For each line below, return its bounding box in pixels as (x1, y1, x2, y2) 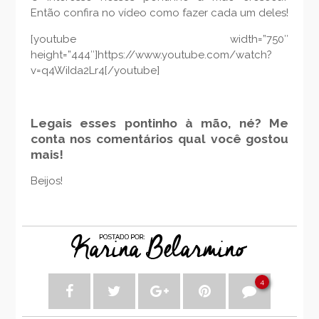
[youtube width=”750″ (30, 33, 289, 46)
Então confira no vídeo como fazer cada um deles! (30, 6, 288, 20)
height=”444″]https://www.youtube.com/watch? (30, 48, 272, 62)
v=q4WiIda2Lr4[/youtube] (30, 64, 159, 78)
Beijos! (30, 174, 63, 188)
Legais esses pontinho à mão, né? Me (30, 116, 289, 131)
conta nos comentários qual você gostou (30, 132, 289, 147)
